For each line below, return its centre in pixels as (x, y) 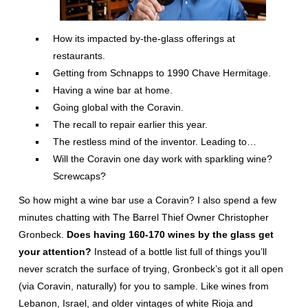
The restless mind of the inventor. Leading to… (154, 142)
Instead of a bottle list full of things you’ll (179, 252)
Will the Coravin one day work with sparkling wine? (162, 159)
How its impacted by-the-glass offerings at (144, 38)
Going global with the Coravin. (118, 107)
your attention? (55, 252)
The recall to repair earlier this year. (130, 124)
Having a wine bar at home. (112, 90)
